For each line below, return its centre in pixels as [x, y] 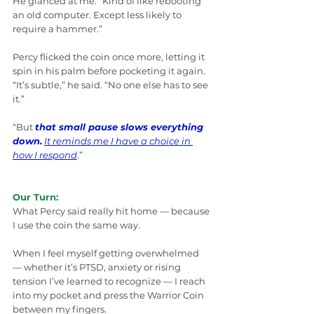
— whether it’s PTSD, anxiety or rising [98, 267]
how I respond [45, 155]
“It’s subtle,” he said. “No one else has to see [111, 85]
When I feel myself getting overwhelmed [107, 253]
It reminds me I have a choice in [118, 141]
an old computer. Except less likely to [98, 15]
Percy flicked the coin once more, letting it [110, 57]
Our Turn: [35, 197]
